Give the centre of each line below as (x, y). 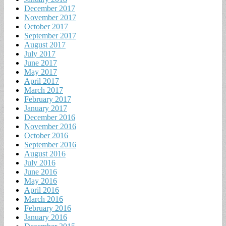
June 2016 (41, 172)
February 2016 (48, 208)
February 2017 (48, 99)
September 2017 (50, 36)
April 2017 (42, 81)
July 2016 (40, 163)
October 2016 (46, 136)
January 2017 (46, 108)
